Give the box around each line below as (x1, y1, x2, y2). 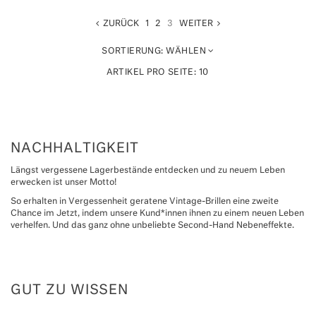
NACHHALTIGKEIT (11, 142, 140, 155)
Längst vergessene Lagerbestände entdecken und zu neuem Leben (11, 166, 285, 175)
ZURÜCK (99, 20, 139, 28)
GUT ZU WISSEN (11, 284, 129, 297)
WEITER (179, 20, 217, 28)
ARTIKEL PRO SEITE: (106, 68, 199, 77)
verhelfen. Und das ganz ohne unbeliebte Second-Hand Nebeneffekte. (11, 221, 294, 230)
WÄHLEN (165, 47, 209, 56)
